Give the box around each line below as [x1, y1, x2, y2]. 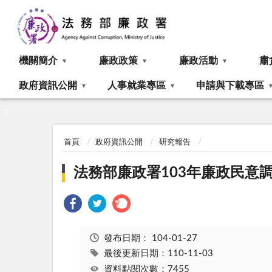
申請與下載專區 [196, 81, 264, 90]
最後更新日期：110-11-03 [103, 249, 213, 259]
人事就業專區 [107, 81, 166, 90]
